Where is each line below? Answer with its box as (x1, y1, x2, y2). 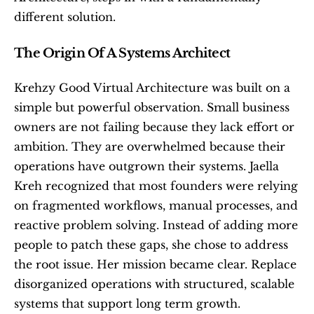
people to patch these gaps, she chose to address (14, 238, 288, 252)
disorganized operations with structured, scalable (14, 277, 294, 291)
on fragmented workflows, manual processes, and (14, 198, 298, 212)
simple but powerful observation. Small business (14, 100, 289, 114)
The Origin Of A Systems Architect (14, 46, 231, 61)
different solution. (14, 10, 116, 24)
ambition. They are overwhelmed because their (14, 139, 285, 153)
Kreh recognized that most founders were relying (14, 179, 298, 193)
